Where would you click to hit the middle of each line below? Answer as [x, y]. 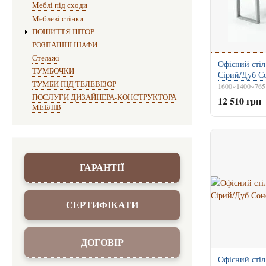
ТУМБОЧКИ [53, 71]
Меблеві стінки [57, 18]
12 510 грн [239, 101]
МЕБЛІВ [46, 107]
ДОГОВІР [102, 242]
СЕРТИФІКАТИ [102, 204]
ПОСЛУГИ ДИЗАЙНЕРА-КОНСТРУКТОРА [104, 97]
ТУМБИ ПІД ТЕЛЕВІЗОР [74, 84]
